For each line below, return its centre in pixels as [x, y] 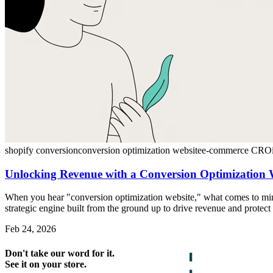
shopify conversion [41, 150]
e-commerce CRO [237, 150]
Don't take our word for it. [60, 253]
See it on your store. [46, 264]
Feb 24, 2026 [30, 229]
